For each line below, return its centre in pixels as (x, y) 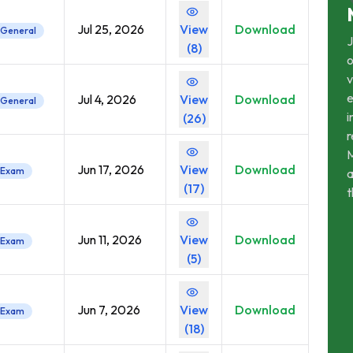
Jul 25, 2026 (111, 29)
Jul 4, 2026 (107, 99)
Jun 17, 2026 (111, 169)
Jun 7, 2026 (109, 310)
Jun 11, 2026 (110, 240)
